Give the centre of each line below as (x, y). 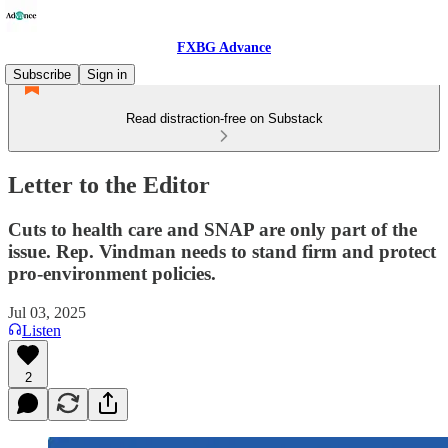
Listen (41, 330)
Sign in (107, 74)
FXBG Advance (224, 47)
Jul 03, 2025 (47, 312)
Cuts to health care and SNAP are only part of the (212, 229)
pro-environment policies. (112, 273)
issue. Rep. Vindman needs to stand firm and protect (222, 251)
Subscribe (42, 74)
